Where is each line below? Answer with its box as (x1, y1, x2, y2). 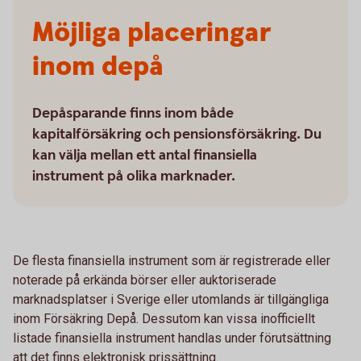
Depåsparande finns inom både (32, 104, 234, 122)
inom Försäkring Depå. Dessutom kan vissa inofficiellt (13, 311, 315, 326)
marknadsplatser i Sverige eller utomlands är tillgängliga (13, 292, 329, 307)
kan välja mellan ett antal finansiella (32, 146, 257, 164)
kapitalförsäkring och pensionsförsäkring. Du (32, 125, 322, 143)
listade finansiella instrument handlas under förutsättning (13, 330, 331, 346)
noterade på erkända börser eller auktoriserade (13, 272, 276, 288)
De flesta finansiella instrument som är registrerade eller (13, 253, 330, 268)
